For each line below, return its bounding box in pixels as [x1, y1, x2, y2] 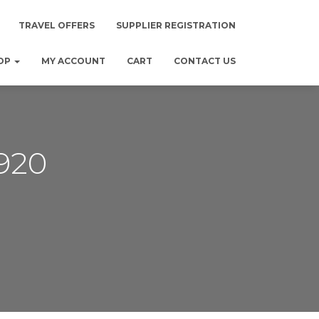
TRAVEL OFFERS [19, 20, 95, 31]
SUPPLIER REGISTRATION [116, 20, 236, 31]
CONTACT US [174, 56, 236, 66]
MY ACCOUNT [41, 56, 105, 66]
